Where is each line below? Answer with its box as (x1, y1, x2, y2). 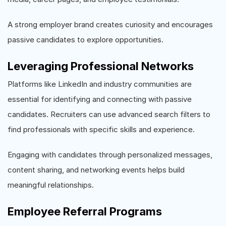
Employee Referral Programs (8, 205, 162, 218)
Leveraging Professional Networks (8, 60, 194, 73)
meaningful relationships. (8, 180, 94, 190)
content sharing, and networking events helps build (8, 165, 185, 175)
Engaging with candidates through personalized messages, (8, 150, 212, 159)
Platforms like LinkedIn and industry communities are (8, 79, 192, 89)
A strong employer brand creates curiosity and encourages (8, 20, 213, 29)
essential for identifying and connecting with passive (8, 94, 192, 104)
